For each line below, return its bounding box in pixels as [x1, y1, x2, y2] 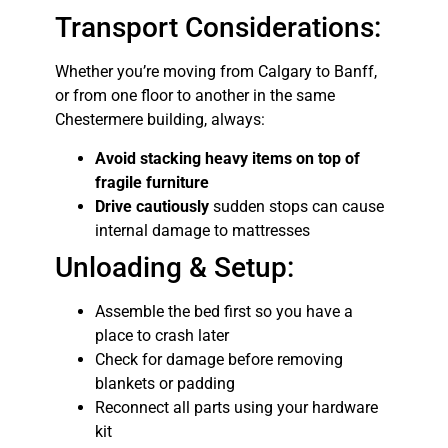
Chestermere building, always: [54, 110, 265, 130]
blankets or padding [94, 373, 235, 393]
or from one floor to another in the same [54, 86, 335, 106]
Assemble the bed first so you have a [94, 301, 353, 321]
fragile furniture [94, 172, 209, 192]
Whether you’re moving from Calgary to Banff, [54, 62, 377, 82]
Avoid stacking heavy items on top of [94, 148, 360, 168]
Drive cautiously [94, 196, 209, 216]
